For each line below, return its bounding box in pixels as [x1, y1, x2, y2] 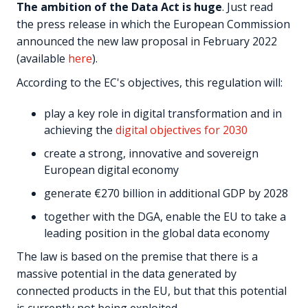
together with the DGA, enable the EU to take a [44, 208, 286, 224]
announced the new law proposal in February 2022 [16, 33, 277, 49]
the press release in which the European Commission [16, 16, 290, 32]
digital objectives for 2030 [115, 122, 247, 137]
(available [16, 50, 68, 66]
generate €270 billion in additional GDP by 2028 [44, 185, 288, 201]
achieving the [44, 122, 115, 137]
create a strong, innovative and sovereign [44, 145, 258, 161]
